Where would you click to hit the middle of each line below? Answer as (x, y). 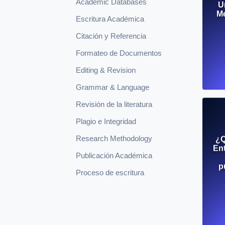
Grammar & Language (113, 87)
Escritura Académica (110, 19)
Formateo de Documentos (119, 53)
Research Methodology (114, 139)
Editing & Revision (106, 70)
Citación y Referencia (111, 36)
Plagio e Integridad (106, 122)
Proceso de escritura (110, 173)
